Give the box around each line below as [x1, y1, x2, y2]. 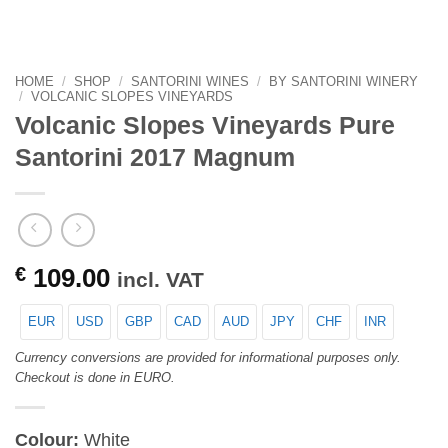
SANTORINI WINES [130, 73, 249, 89]
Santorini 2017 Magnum [15, 144, 295, 172]
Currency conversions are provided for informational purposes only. [15, 349, 401, 365]
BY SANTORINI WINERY [268, 73, 418, 89]
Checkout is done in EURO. [15, 369, 175, 385]
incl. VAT [117, 267, 204, 291]
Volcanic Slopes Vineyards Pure [15, 112, 395, 140]
